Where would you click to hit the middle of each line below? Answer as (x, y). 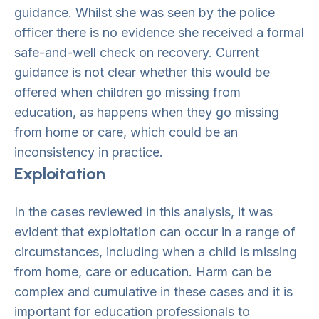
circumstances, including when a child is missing (156, 252)
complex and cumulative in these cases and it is (153, 292)
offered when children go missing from (127, 92)
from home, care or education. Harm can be (143, 272)
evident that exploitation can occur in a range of (155, 232)
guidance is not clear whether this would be (142, 72)
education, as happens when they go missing (147, 112)
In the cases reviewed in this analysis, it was (143, 212)
